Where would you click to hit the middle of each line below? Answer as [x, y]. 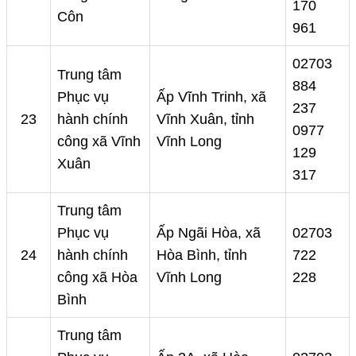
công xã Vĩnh [99, 142]
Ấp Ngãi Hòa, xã [209, 233]
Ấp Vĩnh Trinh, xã [211, 97]
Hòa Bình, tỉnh [202, 255]
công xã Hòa [97, 278]
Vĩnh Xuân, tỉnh [205, 120]
